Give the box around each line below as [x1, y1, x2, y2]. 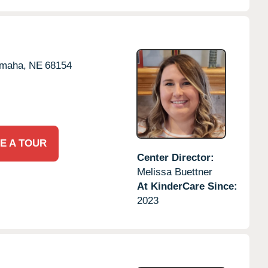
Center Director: [136, 151, 214, 163]
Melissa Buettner [136, 166, 212, 178]
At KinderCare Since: [136, 180, 237, 192]
